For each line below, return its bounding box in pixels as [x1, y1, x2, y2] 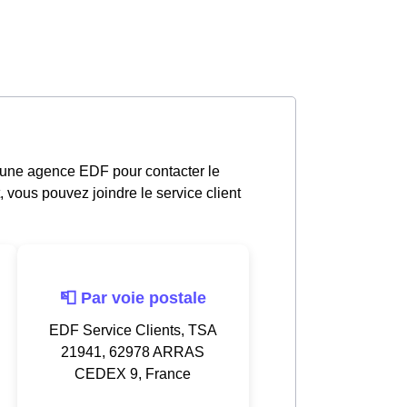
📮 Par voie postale [59, 288, 206, 307]
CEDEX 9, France [74, 365, 191, 382]
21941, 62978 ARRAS [61, 343, 204, 360]
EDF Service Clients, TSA [48, 322, 217, 338]
